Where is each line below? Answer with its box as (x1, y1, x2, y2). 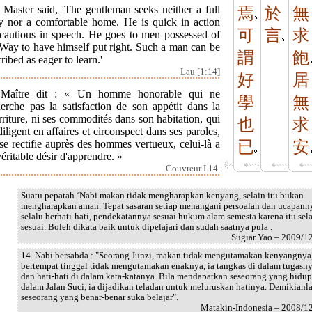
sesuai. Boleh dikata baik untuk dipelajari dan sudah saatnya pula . (21, 221, 272, 232)
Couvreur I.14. (166, 163, 220, 173)
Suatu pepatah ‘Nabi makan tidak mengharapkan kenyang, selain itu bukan (21, 190, 304, 201)
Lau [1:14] (180, 66, 220, 77)
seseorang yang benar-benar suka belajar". (21, 292, 178, 302)
